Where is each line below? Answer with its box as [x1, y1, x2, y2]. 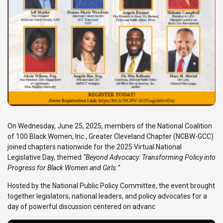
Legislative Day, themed [7, 153, 83, 162]
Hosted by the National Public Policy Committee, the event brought [7, 182, 215, 190]
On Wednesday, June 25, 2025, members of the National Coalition [7, 122, 212, 130]
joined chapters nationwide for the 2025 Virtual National [7, 143, 182, 151]
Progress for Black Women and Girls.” [7, 164, 120, 172]
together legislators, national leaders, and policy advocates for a [7, 192, 207, 201]
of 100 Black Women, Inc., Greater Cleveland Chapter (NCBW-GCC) [7, 132, 214, 141]
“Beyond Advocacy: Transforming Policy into [83, 153, 216, 162]
